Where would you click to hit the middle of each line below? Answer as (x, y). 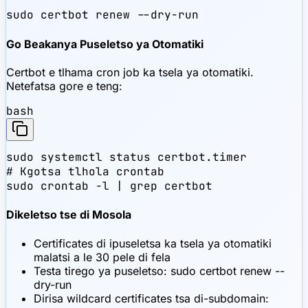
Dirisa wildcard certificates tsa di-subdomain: (151, 298)
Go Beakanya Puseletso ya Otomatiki (105, 44)
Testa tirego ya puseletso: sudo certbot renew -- (159, 271)
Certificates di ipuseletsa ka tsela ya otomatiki (153, 243)
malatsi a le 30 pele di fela (102, 257)
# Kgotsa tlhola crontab (85, 172)
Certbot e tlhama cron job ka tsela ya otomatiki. (130, 72)
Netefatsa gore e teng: (64, 86)
